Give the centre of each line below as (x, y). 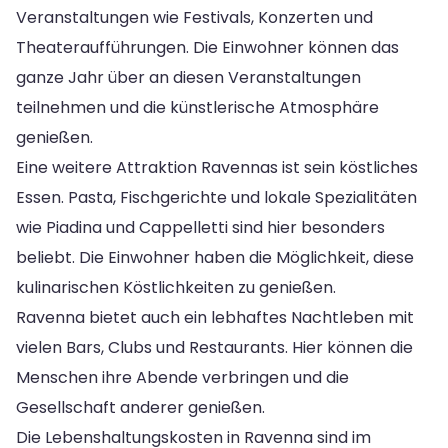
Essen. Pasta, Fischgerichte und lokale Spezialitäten (216, 197)
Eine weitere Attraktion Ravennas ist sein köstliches (217, 167)
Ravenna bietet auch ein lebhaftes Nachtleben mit (215, 317)
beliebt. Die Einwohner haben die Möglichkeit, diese (215, 257)
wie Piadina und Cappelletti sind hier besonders (200, 227)
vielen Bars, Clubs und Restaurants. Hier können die (214, 347)
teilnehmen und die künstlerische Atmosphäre (197, 107)
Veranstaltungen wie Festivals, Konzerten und (194, 17)
